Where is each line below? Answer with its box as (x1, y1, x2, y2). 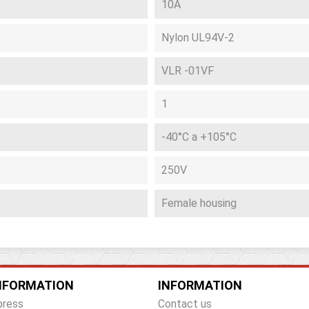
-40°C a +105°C (161, 130, 237, 143)
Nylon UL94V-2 (161, 31, 235, 44)
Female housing (161, 197, 237, 210)
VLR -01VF (161, 64, 214, 77)
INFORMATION (157, 278, 242, 292)
